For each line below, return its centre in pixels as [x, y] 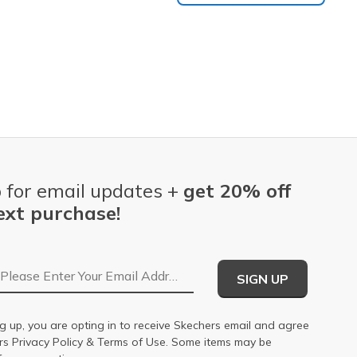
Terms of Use [131, 341]
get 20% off [237, 190]
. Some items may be [219, 341]
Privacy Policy [47, 341]
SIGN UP [263, 279]
